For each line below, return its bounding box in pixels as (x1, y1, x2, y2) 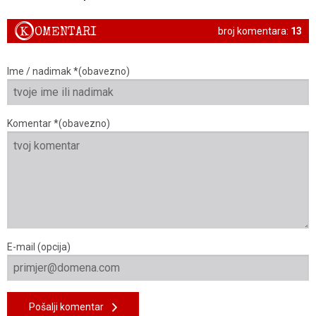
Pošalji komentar (29, 301, 112, 313)
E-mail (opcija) (7, 241, 71, 253)
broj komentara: (218, 25, 291, 37)
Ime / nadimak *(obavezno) (7, 66, 130, 78)
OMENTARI (35, 23, 97, 40)
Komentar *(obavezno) (7, 118, 110, 130)
